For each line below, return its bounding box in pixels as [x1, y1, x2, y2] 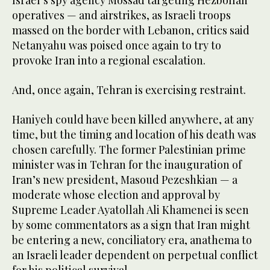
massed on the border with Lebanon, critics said [12, 22, 250, 37]
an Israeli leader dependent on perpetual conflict [12, 247, 258, 262]
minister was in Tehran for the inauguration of [12, 157, 242, 172]
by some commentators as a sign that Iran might [12, 217, 250, 232]
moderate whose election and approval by [12, 187, 220, 202]
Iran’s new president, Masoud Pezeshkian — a [12, 172, 237, 187]
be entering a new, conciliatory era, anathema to [12, 232, 252, 247]
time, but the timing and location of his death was [12, 127, 256, 142]
